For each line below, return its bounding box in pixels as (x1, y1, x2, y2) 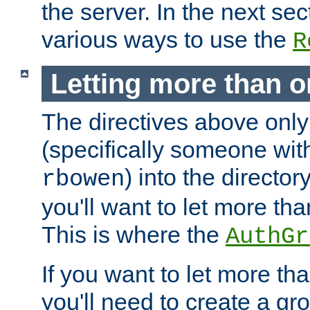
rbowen (42, 166, 125, 193)
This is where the (42, 221, 226, 248)
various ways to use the (42, 26, 293, 53)
